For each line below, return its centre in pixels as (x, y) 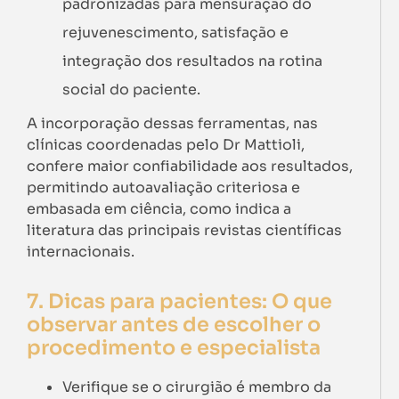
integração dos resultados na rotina (192, 61)
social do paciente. (131, 89)
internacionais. (81, 251)
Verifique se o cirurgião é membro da (197, 387)
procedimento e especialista (174, 347)
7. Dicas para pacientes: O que (179, 301)
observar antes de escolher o (174, 324)
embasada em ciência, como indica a (159, 208)
